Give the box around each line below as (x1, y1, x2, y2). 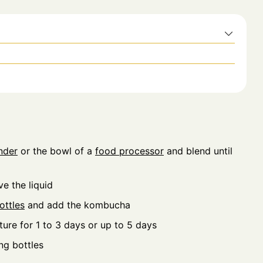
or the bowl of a (18, 144, 95, 157)
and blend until (164, 144, 232, 157)
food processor (95, 144, 164, 157)
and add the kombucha (25, 198, 130, 211)
